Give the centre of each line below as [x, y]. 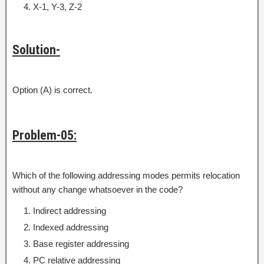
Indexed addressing [71, 227]
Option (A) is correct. [52, 90]
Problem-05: [44, 135]
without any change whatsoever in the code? [98, 189]
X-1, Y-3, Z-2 [57, 6]
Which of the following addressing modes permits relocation [126, 175]
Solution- [36, 49]
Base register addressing [81, 243]
